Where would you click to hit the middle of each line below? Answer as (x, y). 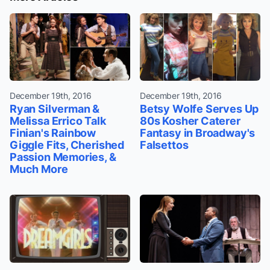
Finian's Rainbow (53, 133)
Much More (39, 169)
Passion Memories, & (63, 157)
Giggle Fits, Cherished (67, 145)
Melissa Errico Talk (58, 121)
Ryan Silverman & (55, 109)
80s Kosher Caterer (190, 121)
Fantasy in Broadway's (198, 133)
